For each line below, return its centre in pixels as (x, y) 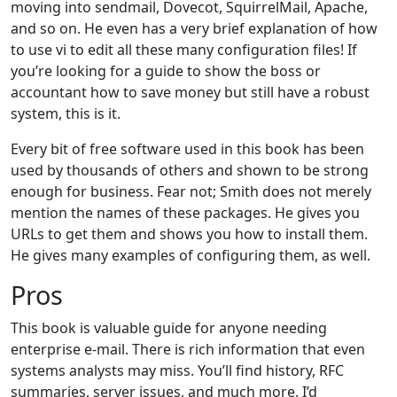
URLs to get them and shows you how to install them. (189, 234)
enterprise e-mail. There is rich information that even (188, 349)
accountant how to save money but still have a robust (190, 92)
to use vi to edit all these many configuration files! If (184, 49)
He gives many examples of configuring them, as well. (191, 255)
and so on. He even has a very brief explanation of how (194, 28)
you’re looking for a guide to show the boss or (166, 70)
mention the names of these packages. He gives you (185, 212)
